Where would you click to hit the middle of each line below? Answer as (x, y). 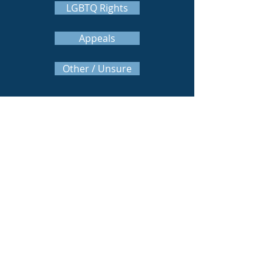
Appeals (97, 38)
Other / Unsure (97, 69)
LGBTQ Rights (97, 8)
